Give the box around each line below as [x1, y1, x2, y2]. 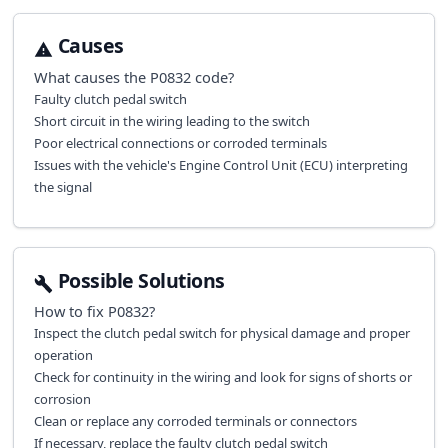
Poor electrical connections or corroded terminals [33, 133, 327, 152]
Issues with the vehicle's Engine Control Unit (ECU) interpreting [33, 155, 408, 174]
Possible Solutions [57, 266, 225, 294]
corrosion [33, 390, 91, 409]
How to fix [33, 301, 108, 322]
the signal [33, 177, 92, 196]
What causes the [33, 66, 150, 87]
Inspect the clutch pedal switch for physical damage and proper [33, 324, 410, 343]
